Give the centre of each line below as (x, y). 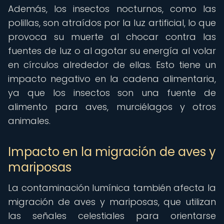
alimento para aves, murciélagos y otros (112, 107)
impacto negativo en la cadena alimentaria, (112, 79)
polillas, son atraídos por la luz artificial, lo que (112, 23)
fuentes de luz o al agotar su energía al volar (112, 51)
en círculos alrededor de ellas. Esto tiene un (112, 65)
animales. (29, 121)
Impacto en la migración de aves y (112, 152)
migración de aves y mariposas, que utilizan (112, 202)
